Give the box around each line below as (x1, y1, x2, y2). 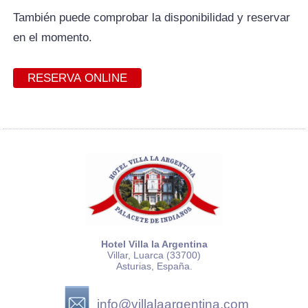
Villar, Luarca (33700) (107, 250, 201, 261)
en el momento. (13, 30, 93, 44)
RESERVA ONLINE (27, 71, 128, 85)
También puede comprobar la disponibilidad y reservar (13, 10, 291, 24)
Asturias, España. (115, 261, 192, 272)
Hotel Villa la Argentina (100, 239, 208, 250)
